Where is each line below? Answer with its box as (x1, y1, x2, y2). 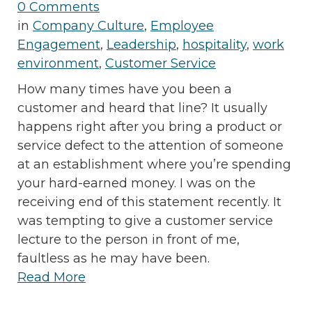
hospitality (182, 36, 247, 52)
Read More (17, 269, 86, 285)
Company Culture (33, 17, 144, 33)
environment (17, 55, 99, 71)
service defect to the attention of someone (17, 137, 283, 153)
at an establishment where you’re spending (17, 156, 291, 172)
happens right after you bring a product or (17, 118, 282, 134)
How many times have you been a (17, 81, 232, 97)
